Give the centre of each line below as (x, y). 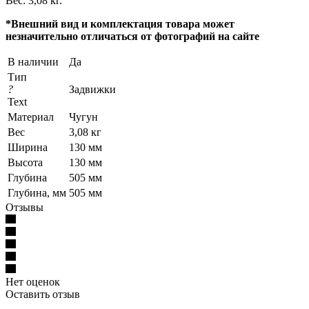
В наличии (33, 61)
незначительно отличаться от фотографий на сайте (132, 36)
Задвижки (92, 89)
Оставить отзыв (43, 294)
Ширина (28, 147)
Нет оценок (33, 281)
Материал (31, 117)
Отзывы (24, 207)
